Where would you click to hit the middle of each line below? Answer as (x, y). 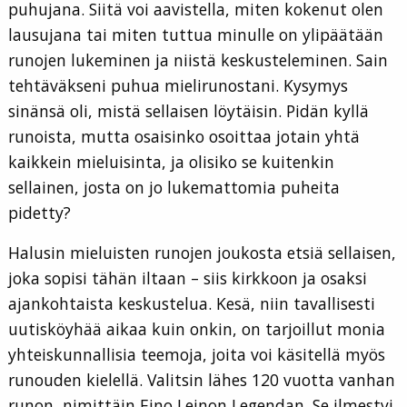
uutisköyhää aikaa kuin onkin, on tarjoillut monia (197, 329)
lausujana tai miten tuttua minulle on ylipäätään (196, 35)
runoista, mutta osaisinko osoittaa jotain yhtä (184, 137)
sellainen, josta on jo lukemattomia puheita (174, 188)
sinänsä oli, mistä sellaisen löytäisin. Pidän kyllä (189, 111)
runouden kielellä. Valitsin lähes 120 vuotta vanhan (202, 380)
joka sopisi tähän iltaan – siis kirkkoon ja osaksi (188, 278)
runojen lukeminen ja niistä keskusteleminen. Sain (198, 60)
